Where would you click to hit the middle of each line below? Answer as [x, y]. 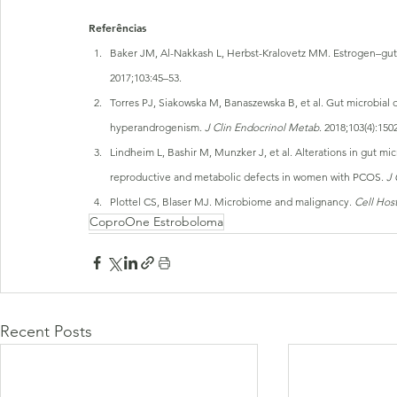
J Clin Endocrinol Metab [262, 127]
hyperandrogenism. [157, 127]
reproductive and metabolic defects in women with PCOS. [248, 176]
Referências [117, 27]
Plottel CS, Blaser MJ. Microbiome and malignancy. [232, 201]
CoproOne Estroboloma [156, 221]
